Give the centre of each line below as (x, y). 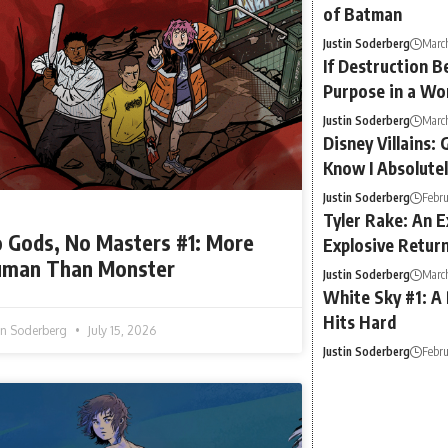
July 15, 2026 (120, 331)
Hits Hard (359, 322)
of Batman (362, 14)
